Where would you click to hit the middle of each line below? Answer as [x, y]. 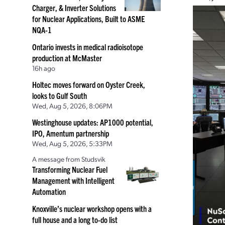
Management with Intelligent [73, 180]
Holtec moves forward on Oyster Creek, [89, 84]
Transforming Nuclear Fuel [70, 169]
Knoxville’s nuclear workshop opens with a [92, 208]
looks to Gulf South [60, 95]
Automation [49, 191]
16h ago [44, 68]
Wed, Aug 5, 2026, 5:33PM [72, 143]
